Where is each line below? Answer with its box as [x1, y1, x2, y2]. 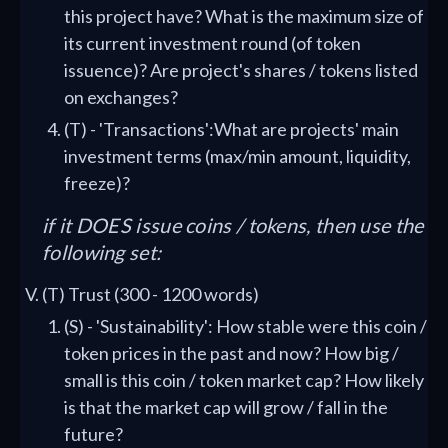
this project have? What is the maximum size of [64, 5, 424, 27]
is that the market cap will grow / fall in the [64, 396, 388, 418]
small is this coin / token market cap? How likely [64, 369, 424, 391]
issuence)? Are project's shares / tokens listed [64, 59, 418, 81]
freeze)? [64, 172, 130, 194]
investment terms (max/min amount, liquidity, [64, 145, 411, 167]
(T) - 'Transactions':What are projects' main [64, 118, 399, 140]
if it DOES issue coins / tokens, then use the [42, 213, 424, 237]
